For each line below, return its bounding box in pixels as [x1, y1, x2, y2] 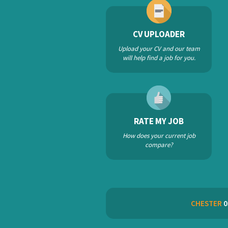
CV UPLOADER [133, 28, 185, 40]
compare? [145, 140, 173, 149]
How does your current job [122, 131, 195, 140]
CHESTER [190, 198, 222, 208]
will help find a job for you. [122, 53, 195, 62]
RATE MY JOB [134, 116, 184, 127]
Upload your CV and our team [118, 44, 200, 53]
